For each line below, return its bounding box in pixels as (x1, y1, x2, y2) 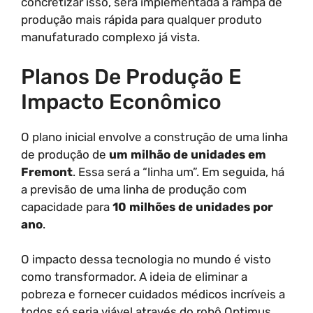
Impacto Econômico (21, 89, 221, 115)
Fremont (21, 164, 73, 179)
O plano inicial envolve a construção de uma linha (21, 129, 288, 144)
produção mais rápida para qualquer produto (21, 13, 262, 27)
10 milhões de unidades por (112, 199, 273, 214)
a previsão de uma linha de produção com (21, 182, 247, 196)
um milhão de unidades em (109, 147, 266, 161)
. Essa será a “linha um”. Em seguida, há (73, 164, 284, 179)
